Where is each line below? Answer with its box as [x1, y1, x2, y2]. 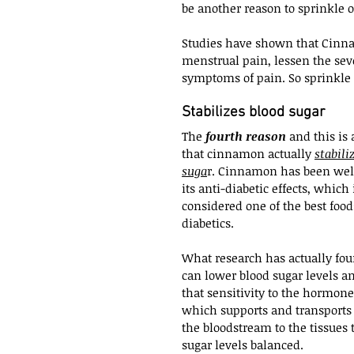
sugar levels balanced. [182, 336, 303, 352]
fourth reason [205, 127, 286, 144]
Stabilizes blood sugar [182, 103, 326, 122]
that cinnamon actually [182, 145, 314, 161]
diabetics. [182, 214, 234, 231]
